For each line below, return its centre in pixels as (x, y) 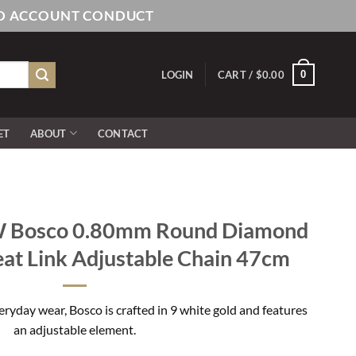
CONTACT (123, 133)
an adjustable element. (74, 329)
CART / (236, 75)
